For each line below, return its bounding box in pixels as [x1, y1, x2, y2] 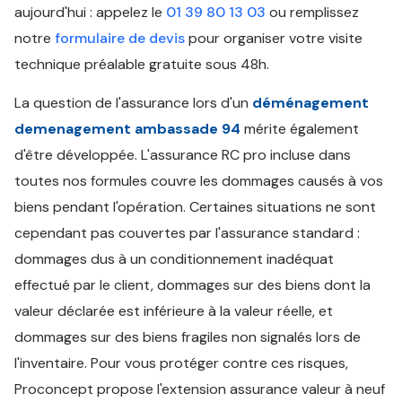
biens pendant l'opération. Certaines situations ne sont [14, 197, 376, 216]
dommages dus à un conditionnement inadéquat [14, 249, 334, 268]
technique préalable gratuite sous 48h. [14, 55, 269, 74]
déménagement [252, 93, 369, 112]
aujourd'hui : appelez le [14, 3, 166, 22]
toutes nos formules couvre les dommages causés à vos [14, 171, 383, 190]
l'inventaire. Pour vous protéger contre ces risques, [14, 354, 348, 372]
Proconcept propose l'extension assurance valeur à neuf [14, 380, 385, 398]
